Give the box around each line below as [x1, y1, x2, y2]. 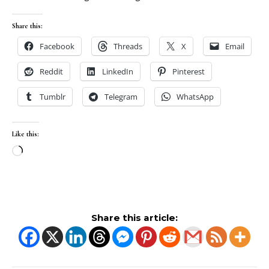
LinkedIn [102, 66, 133, 77]
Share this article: [91, 212, 178, 224]
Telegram [104, 91, 138, 103]
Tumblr [40, 91, 65, 103]
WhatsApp [177, 91, 214, 103]
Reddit [40, 66, 63, 77]
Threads [113, 41, 142, 52]
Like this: [12, 130, 39, 139]
